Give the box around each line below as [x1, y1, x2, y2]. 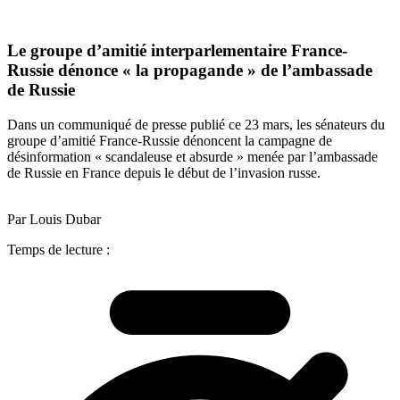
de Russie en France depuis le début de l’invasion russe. [7, 164, 321, 180]
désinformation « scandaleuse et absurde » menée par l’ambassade [7, 148, 378, 164]
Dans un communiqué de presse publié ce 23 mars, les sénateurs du [7, 116, 385, 132]
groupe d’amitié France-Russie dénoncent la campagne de [7, 132, 332, 148]
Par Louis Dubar [7, 211, 101, 227]
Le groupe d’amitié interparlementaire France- [7, 41, 347, 61]
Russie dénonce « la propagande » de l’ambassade [7, 61, 372, 80]
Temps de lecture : [7, 241, 110, 257]
